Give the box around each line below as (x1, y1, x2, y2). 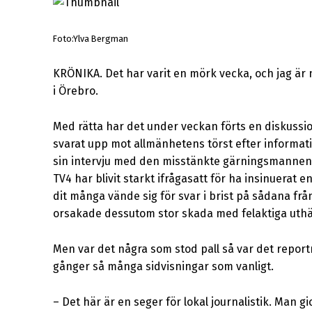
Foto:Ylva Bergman (53, 33, 128, 45)
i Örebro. (53, 84, 98, 98)
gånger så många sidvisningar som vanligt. (53, 260, 274, 274)
